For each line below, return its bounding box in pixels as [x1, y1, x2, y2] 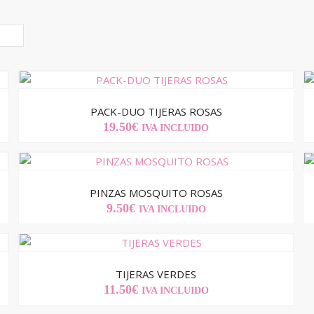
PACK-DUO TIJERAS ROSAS [90, 104, 222, 118]
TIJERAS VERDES [116, 267, 197, 282]
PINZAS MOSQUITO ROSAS [89, 186, 223, 200]
